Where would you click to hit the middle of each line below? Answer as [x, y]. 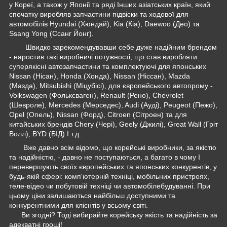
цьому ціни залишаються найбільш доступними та [92, 195]
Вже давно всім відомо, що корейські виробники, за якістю [113, 147]
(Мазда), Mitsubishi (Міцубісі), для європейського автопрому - [111, 85]
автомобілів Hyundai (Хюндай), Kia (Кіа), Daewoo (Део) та [104, 24]
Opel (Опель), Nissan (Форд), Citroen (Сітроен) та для [98, 114]
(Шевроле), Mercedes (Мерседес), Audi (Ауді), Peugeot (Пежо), [113, 105]
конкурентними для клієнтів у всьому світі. [79, 205]
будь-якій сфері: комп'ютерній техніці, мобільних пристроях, [109, 176]
